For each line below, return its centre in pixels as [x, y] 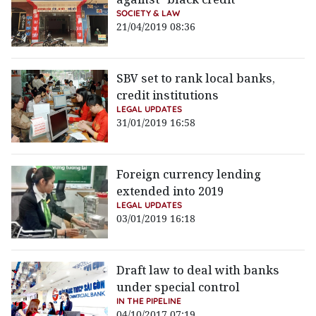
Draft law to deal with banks [198, 271]
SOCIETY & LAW [148, 13]
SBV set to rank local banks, [196, 79]
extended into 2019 [170, 192]
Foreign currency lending [189, 175]
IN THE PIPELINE [149, 301]
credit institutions [168, 96]
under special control [178, 287]
